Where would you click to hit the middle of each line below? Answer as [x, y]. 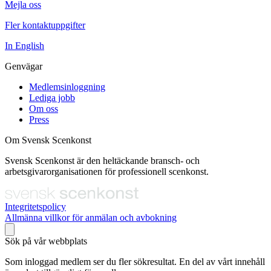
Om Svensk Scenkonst [48, 140]
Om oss [44, 108]
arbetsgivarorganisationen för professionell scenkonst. [107, 171]
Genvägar [24, 66]
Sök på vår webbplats [46, 241]
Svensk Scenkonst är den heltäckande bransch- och [102, 160]
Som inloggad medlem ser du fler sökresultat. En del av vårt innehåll [135, 262]
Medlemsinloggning [67, 87]
